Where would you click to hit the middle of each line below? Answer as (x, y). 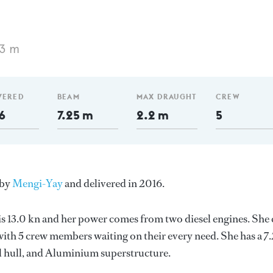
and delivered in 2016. (114, 183)
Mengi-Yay (37, 183)
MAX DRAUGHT (167, 97)
